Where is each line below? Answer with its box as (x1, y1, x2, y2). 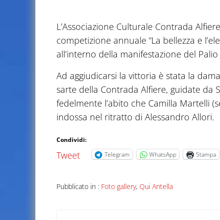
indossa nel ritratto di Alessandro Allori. (56, 111, 214, 123)
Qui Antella (139, 182, 173, 192)
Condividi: (56, 136, 86, 144)
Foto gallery (101, 182, 136, 192)
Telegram (104, 150, 130, 159)
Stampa (195, 150, 216, 159)
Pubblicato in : (56, 182, 101, 192)
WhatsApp (149, 150, 176, 159)
